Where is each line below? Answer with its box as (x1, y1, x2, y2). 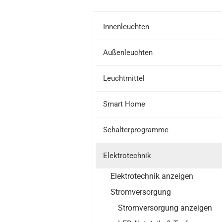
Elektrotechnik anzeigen (111, 171, 193, 181)
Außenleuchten (103, 48, 153, 57)
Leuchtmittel (103, 74, 145, 83)
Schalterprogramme (103, 125, 168, 134)
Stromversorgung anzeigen (118, 203, 212, 213)
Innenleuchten (103, 22, 149, 31)
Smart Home (103, 100, 145, 109)
